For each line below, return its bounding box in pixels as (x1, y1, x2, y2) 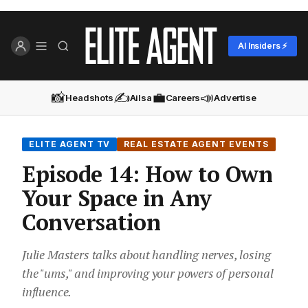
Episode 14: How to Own (22, 159, 273, 189)
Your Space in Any (22, 184, 212, 213)
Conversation (22, 208, 161, 237)
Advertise (214, 91, 256, 103)
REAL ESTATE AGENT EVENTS (124, 139, 269, 150)
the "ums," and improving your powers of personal (22, 265, 274, 282)
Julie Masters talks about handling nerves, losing (22, 246, 271, 263)
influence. (22, 283, 72, 300)
